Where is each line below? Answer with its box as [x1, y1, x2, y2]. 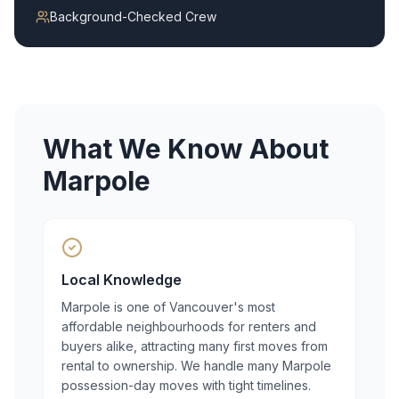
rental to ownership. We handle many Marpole [61, 358, 331, 373]
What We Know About [43, 133, 329, 165]
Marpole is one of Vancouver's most [61, 299, 275, 314]
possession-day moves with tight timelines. [61, 378, 311, 393]
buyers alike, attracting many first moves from [61, 338, 328, 354]
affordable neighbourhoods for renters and [61, 319, 316, 334]
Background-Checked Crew [50, 9, 216, 24]
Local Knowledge [61, 271, 182, 289]
